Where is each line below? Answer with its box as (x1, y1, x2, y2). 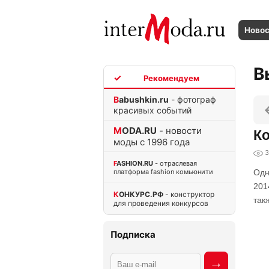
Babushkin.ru (119, 94, 169, 104)
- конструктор (163, 189, 214, 199)
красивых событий (113, 104, 192, 115)
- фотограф (169, 94, 216, 104)
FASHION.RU (116, 159, 153, 168)
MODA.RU (122, 124, 157, 136)
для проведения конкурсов (113, 198, 208, 208)
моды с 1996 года (113, 136, 190, 148)
